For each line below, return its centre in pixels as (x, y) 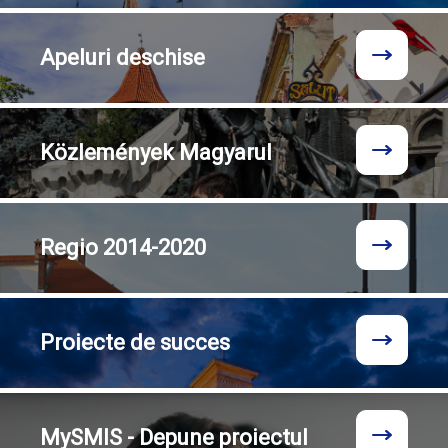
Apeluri (78, 57)
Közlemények (109, 152)
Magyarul (225, 152)
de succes (180, 342)
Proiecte (85, 342)
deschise (160, 57)
